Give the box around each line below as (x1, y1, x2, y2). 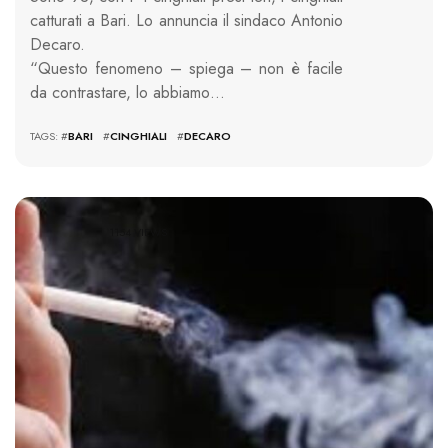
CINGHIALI (110, 128, 167, 145)
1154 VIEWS (109, 223, 168, 240)
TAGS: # (30, 128, 68, 145)
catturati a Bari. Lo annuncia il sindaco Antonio (30, 9, 343, 33)
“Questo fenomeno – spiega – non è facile (30, 57, 343, 81)
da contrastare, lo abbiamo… (30, 81, 225, 105)
